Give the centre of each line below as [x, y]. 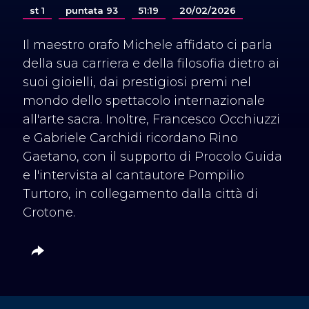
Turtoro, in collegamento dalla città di [141, 194]
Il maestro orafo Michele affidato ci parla [148, 45]
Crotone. [49, 212]
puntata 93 [92, 10]
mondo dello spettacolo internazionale [144, 101]
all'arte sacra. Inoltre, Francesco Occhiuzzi [152, 119]
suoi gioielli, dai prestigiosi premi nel [137, 82]
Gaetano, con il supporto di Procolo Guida [153, 157]
